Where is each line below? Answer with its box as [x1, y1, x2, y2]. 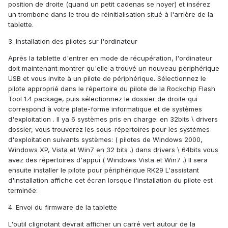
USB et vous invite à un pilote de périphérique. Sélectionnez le [8, 74, 206, 83]
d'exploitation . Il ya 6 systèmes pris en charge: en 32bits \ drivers [8, 115, 218, 124]
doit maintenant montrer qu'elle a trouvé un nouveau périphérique [8, 64, 219, 73]
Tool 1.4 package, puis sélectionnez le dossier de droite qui [8, 95, 197, 103]
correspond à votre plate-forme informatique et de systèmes [8, 105, 202, 113]
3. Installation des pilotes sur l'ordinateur [8, 37, 137, 46]
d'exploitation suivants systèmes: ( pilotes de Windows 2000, [8, 135, 203, 144]
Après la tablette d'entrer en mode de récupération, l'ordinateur [8, 54, 212, 63]
